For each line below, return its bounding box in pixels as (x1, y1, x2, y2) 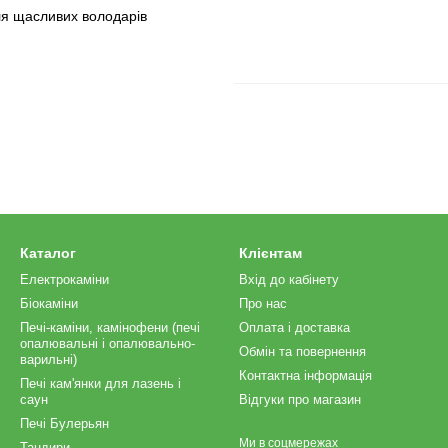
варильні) (20, 352, 77, 367)
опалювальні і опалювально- (20, 336, 195, 351)
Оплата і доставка (239, 320, 350, 335)
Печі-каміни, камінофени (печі (20, 320, 200, 335)
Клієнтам (239, 245, 302, 261)
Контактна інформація (239, 368, 372, 383)
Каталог (20, 245, 76, 261)
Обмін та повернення (239, 344, 366, 359)
